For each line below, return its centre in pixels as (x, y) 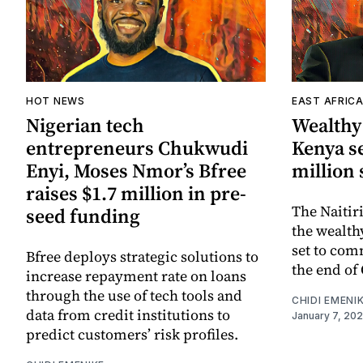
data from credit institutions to (128, 315)
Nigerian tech (85, 126)
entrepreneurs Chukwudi (137, 148)
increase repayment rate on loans (136, 276)
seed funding (83, 216)
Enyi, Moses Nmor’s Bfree (136, 171)
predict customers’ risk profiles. (132, 335)
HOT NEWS (56, 101)
